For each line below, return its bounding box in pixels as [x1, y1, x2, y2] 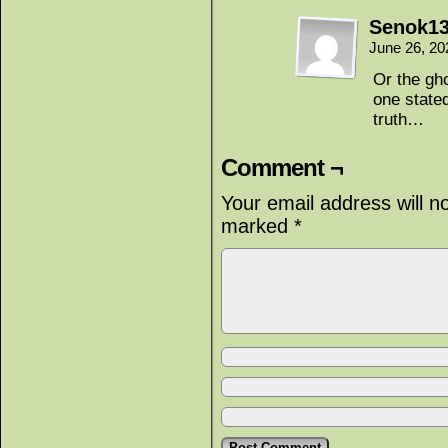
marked [221, 215, 294, 237]
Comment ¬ [221, 154, 343, 181]
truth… [373, 110, 424, 129]
